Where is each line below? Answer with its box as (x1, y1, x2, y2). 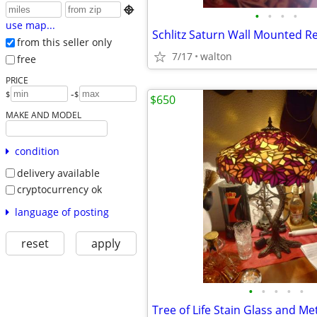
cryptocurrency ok (16, 183, 102, 197)
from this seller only (16, 35, 112, 50)
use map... (5, 18, 55, 33)
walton (200, 50, 232, 63)
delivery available (16, 166, 100, 180)
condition (14, 144, 59, 158)
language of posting (14, 204, 109, 219)
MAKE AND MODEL (5, 108, 81, 120)
